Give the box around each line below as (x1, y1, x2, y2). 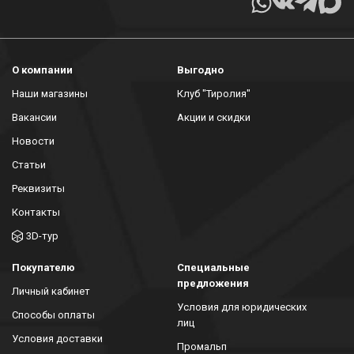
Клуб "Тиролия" (177, 87, 250, 100)
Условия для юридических (177, 300, 307, 313)
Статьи (12, 158, 46, 171)
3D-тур (26, 229, 58, 242)
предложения (177, 277, 249, 289)
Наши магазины (12, 87, 88, 100)
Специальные (177, 261, 250, 273)
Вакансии (12, 111, 57, 123)
